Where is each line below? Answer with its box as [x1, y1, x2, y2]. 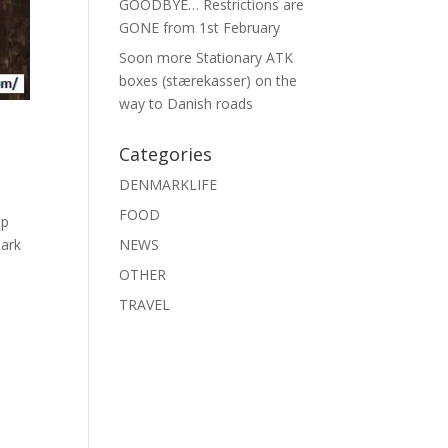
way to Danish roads [119, 94, 254, 113]
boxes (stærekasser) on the [119, 71, 298, 90]
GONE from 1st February [119, 18, 281, 37]
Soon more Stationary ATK [119, 48, 294, 67]
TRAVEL [119, 295, 171, 314]
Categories [119, 142, 213, 166]
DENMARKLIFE [119, 175, 218, 194]
